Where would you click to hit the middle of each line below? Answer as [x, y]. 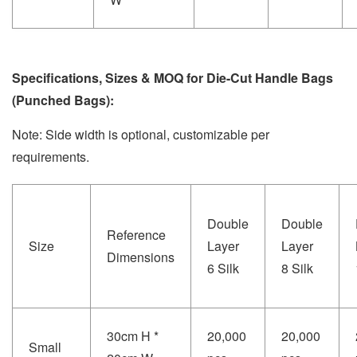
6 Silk [223, 268]
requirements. [51, 156]
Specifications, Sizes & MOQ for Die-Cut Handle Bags [173, 77]
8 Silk [297, 268]
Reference [136, 234]
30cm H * [133, 335]
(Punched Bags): [63, 100]
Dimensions [141, 257]
